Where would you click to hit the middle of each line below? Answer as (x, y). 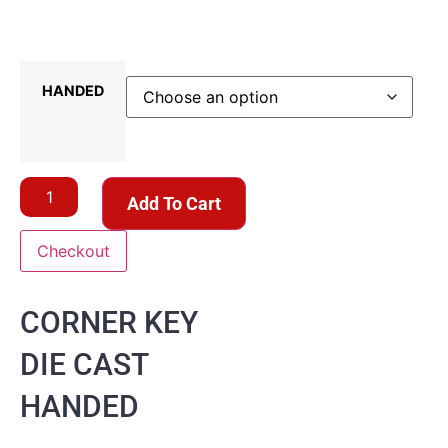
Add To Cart (174, 203)
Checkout (73, 250)
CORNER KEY (109, 322)
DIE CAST (84, 364)
